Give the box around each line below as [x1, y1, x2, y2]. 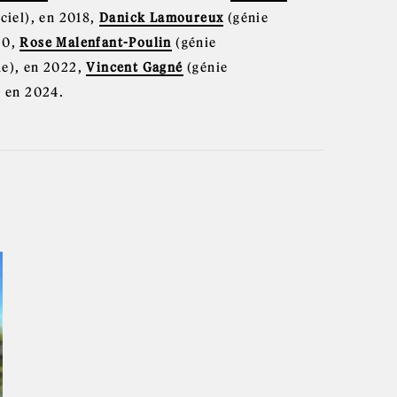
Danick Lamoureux [99, 9, 224, 26]
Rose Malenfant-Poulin [19, 34, 172, 51]
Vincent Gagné [86, 58, 183, 75]
